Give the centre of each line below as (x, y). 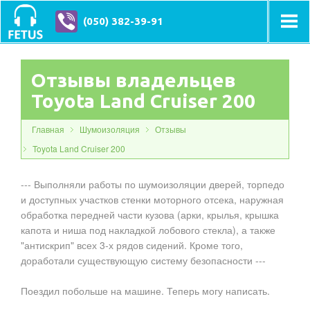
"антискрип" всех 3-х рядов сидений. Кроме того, (132, 245)
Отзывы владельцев (134, 80)
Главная (48, 129)
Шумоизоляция (110, 129)
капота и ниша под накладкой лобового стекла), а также (148, 230)
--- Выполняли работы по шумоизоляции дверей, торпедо (153, 184)
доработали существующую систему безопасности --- (143, 260)
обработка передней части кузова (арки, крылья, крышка (150, 215)
